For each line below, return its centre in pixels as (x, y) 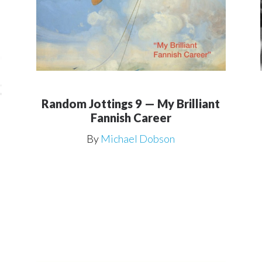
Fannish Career (131, 117)
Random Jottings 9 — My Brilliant (131, 103)
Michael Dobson (138, 138)
